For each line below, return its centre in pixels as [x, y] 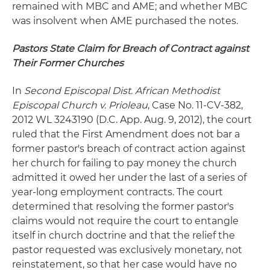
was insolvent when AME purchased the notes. [125, 21]
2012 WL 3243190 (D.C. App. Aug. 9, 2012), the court [132, 120]
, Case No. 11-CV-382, [195, 105]
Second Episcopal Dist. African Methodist [122, 91]
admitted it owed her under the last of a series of [129, 177]
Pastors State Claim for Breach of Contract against [130, 49]
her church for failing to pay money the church [124, 163]
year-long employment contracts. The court [118, 192]
